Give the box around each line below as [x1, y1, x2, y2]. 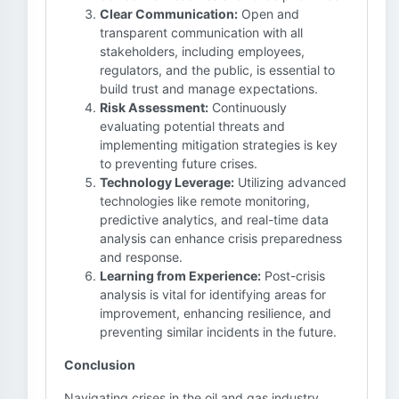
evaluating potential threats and [100, 118, 285, 134]
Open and [238, 6, 299, 21]
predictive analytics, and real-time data [100, 212, 329, 227]
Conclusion [64, 357, 135, 372]
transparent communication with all [100, 25, 303, 40]
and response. [100, 249, 183, 265]
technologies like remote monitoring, [100, 193, 310, 208]
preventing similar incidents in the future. [100, 324, 337, 339]
